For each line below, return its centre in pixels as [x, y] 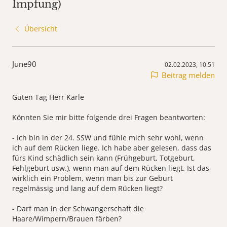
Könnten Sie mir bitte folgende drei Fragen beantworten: [109, 118]
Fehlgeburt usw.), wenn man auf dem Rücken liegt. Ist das [111, 168]
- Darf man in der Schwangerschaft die [78, 209]
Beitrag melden [188, 75]
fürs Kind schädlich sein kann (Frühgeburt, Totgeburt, [104, 158]
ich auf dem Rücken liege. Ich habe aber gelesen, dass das [112, 148]
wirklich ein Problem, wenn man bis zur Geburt [92, 178]
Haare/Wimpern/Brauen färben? [67, 219]
